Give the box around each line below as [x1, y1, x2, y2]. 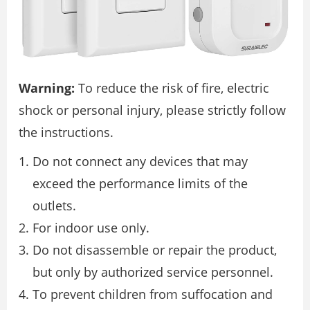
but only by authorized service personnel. [33, 264, 273, 281]
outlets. [33, 197, 76, 215]
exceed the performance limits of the [33, 175, 248, 192]
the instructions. [19, 124, 113, 141]
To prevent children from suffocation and [33, 286, 273, 303]
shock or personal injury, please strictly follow [19, 102, 286, 119]
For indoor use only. [33, 219, 149, 237]
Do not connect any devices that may [33, 153, 248, 170]
